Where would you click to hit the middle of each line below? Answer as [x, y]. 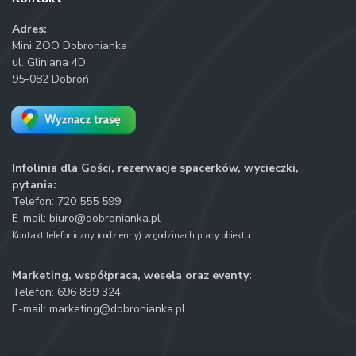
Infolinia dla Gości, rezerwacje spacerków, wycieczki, [155, 168]
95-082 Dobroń [50, 79]
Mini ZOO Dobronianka [70, 45]
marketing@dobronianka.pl [117, 308]
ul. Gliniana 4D [49, 62]
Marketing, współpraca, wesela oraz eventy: [132, 275]
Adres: [29, 29]
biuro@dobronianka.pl [105, 218]
